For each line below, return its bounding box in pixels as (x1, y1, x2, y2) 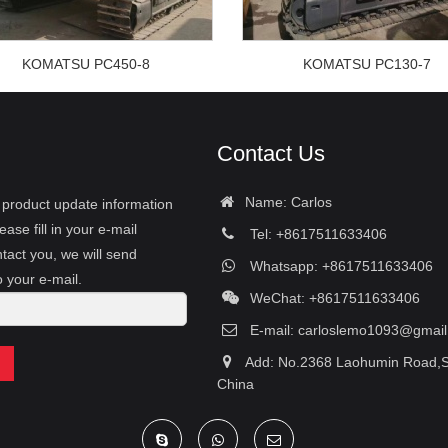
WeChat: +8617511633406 (242, 289, 421, 306)
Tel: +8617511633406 (242, 225, 388, 242)
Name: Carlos (237, 193, 333, 210)
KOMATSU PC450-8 (22, 55, 151, 72)
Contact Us (217, 140, 326, 166)
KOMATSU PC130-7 (303, 55, 432, 72)
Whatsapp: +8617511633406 (242, 257, 434, 274)
